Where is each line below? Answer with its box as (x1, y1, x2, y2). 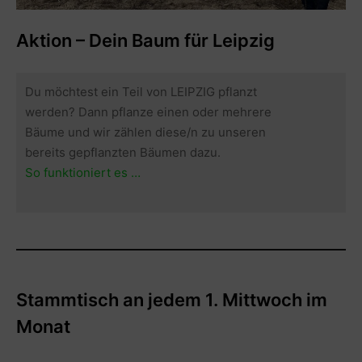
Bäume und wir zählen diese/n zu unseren (25, 124, 267, 140)
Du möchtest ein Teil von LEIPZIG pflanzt (25, 83, 258, 99)
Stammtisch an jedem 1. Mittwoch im (16, 288, 327, 310)
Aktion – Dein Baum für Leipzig (16, 30, 275, 52)
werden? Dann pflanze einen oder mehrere (25, 103, 272, 120)
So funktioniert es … (25, 164, 141, 180)
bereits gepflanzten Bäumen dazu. (25, 144, 221, 160)
